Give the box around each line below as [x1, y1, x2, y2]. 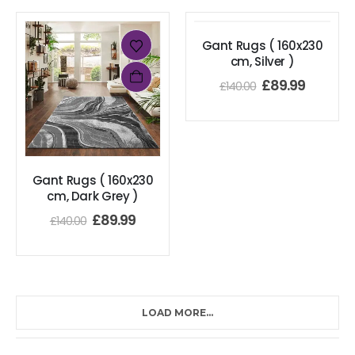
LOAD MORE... [141, 307, 213, 319]
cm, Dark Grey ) [47, 188, 139, 205]
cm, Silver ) [230, 53, 295, 71]
